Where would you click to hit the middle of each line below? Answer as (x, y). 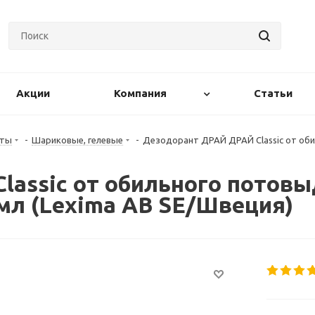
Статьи (273, 93)
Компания (140, 93)
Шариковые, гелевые (77, 140)
